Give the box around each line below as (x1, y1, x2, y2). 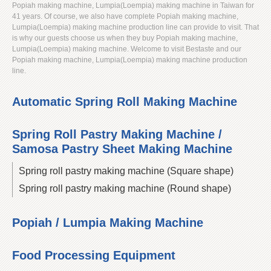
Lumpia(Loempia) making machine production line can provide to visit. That (12, 23, 259, 31)
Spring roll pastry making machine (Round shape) (19, 183, 231, 194)
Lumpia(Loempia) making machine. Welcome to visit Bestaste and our (12, 45, 241, 53)
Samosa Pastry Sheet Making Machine (12, 142, 232, 155)
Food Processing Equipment (12, 249, 175, 262)
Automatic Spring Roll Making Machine (12, 95, 237, 108)
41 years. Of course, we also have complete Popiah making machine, (12, 12, 238, 21)
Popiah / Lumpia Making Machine (12, 216, 203, 229)
